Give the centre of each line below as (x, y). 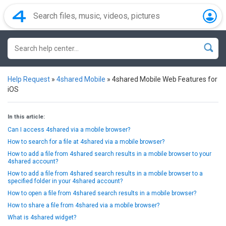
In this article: (26, 117)
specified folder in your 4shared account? (65, 181)
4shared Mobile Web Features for (165, 79)
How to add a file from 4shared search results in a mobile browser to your (109, 154)
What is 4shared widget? (42, 217)
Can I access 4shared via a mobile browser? (69, 130)
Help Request (29, 79)
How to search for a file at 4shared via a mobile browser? (86, 142)
